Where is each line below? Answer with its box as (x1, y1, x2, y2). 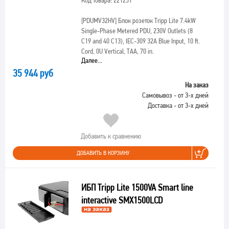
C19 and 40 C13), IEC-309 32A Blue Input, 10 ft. (81, 37, 200, 45)
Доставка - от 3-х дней (148, 101, 209, 109)
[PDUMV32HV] (81, 16, 117, 25)
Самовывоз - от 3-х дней (142, 91, 209, 99)
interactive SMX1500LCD (81, 195, 165, 205)
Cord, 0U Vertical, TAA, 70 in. (81, 47, 154, 55)
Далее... (81, 56, 102, 64)
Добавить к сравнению (80, 132, 141, 140)
